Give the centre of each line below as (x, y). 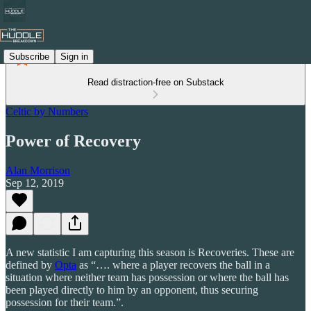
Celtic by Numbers (47, 111)
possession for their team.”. (65, 302)
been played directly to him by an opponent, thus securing (132, 289)
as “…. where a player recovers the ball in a (173, 264)
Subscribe (29, 56)
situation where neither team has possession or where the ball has (147, 277)
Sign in (74, 56)
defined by (30, 264)
